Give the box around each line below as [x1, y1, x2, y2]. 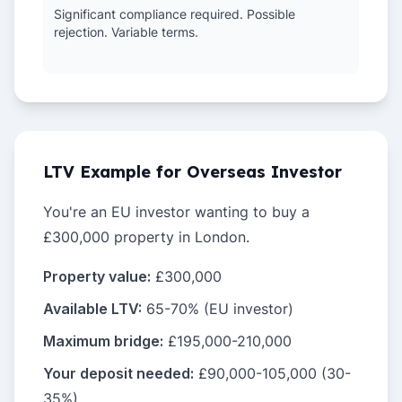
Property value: [43, 267, 151, 285]
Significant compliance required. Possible [54, 6, 295, 22]
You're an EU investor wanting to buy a [43, 203, 310, 221]
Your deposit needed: [43, 364, 194, 382]
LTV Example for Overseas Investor [43, 162, 342, 182]
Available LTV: [43, 300, 142, 318]
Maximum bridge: [43, 332, 163, 350]
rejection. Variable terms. [54, 24, 198, 39]
